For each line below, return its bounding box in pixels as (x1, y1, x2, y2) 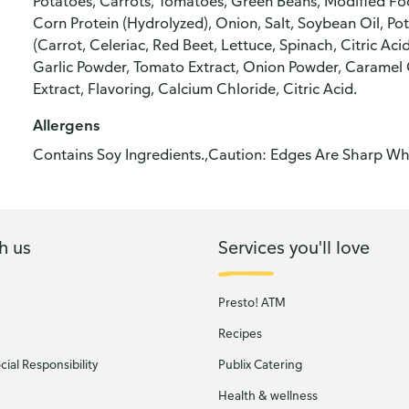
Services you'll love (218, 235, 370, 258)
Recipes (218, 325, 262, 341)
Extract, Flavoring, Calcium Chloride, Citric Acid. (33, 79, 357, 98)
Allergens (33, 116, 100, 134)
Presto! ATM (218, 294, 286, 310)
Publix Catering (218, 356, 302, 372)
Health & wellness (218, 387, 318, 404)
